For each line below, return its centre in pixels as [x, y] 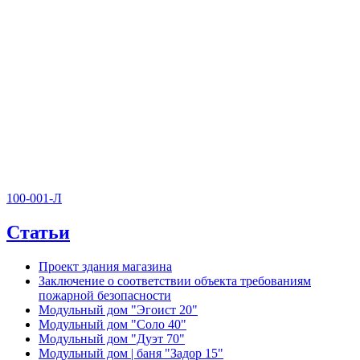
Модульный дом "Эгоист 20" [118, 310]
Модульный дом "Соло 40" [112, 325]
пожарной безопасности [105, 296]
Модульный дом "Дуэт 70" [112, 339]
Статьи [38, 233]
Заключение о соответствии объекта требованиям [175, 281]
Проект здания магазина [105, 267]
